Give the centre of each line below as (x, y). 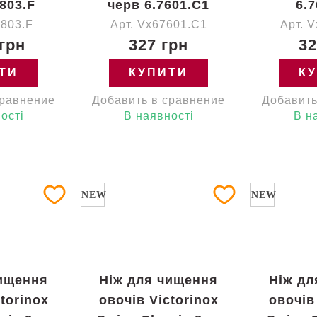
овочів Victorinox (158, 300)
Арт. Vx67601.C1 (158, 24)
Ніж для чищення (158, 280)
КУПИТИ (158, 73)
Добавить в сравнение (158, 100)
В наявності (158, 116)
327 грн (158, 45)
